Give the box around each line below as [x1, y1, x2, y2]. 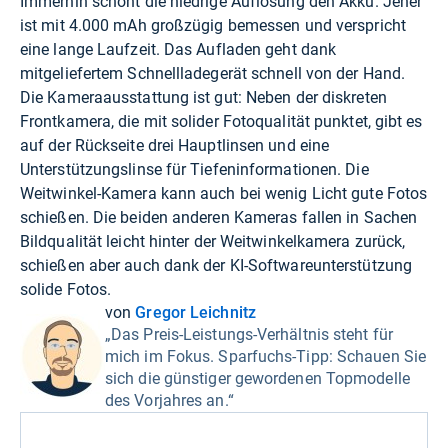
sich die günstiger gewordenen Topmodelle [105, 368, 410, 388]
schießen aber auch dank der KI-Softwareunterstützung [20, 255, 412, 275]
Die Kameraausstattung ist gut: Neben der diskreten [20, 87, 387, 107]
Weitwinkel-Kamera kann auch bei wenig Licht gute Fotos [20, 183, 428, 203]
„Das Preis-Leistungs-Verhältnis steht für [105, 324, 393, 344]
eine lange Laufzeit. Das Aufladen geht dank [20, 39, 337, 59]
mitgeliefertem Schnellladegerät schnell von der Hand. [20, 63, 406, 83]
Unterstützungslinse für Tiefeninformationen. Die [20, 159, 369, 179]
